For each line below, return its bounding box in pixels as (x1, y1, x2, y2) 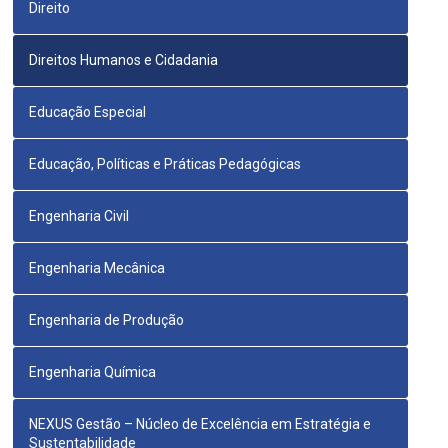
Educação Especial (29, 104, 147, 121)
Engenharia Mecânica (29, 260, 166, 277)
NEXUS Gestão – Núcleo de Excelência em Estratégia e (29, 416, 372, 433)
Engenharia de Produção (29, 312, 185, 329)
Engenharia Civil (29, 208, 130, 225)
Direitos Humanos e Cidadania (29, 52, 219, 69)
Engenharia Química (29, 364, 157, 381)
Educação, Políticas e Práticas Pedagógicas (29, 156, 302, 173)
